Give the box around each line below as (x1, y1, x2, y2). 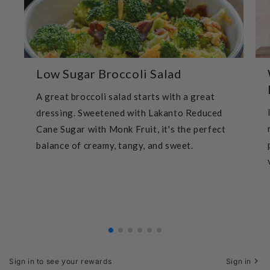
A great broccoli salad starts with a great (36, 91, 215, 102)
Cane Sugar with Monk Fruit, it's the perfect (36, 124, 226, 135)
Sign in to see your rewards (9, 256, 112, 266)
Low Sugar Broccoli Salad (36, 66, 182, 81)
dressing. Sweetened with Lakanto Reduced (36, 107, 223, 119)
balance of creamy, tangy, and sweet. (36, 140, 193, 151)
